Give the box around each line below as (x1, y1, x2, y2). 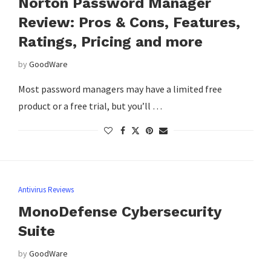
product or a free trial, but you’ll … (18, 99, 162, 112)
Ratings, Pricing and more (18, 33, 203, 50)
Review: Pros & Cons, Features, (18, 13, 240, 31)
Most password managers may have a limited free (18, 82, 222, 95)
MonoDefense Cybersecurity (18, 203, 221, 220)
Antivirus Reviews (18, 184, 74, 195)
